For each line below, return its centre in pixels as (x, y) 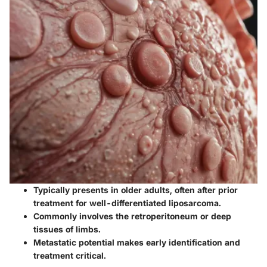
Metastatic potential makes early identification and (137, 242)
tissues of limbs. (67, 229)
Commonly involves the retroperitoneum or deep (132, 216)
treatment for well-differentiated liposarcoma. (127, 203)
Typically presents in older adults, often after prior (136, 190)
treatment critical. (70, 255)
